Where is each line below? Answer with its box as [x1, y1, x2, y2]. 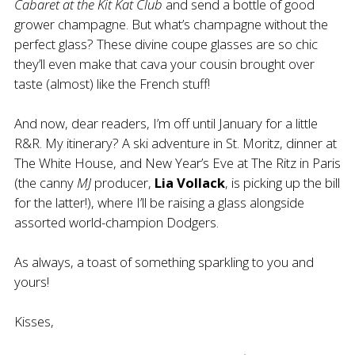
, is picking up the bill [225, 174, 340, 192]
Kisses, [14, 312, 54, 330]
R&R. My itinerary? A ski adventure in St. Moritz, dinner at [14, 134, 337, 152]
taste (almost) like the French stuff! [14, 74, 210, 93]
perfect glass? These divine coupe [14, 35, 211, 53]
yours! [14, 273, 49, 291]
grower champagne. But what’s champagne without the [14, 15, 328, 33]
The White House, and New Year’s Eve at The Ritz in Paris [14, 154, 341, 172]
